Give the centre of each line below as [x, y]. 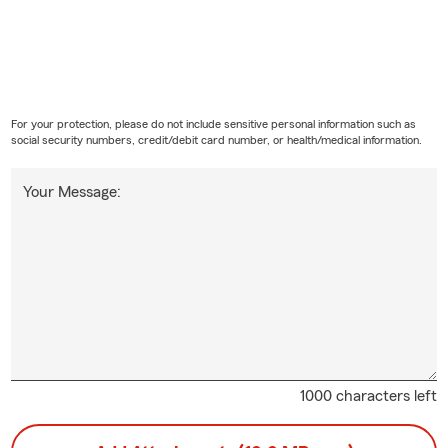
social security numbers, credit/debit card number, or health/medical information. [216, 139]
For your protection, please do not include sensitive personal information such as [213, 123]
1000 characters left [369, 395]
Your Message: [71, 191]
